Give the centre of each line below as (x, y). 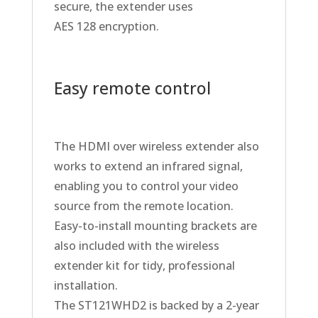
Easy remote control (132, 88)
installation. (86, 286)
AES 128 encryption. (106, 27)
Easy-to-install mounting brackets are (155, 226)
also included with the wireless (136, 246)
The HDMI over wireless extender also (156, 147)
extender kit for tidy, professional (144, 266)
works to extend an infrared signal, (148, 166)
